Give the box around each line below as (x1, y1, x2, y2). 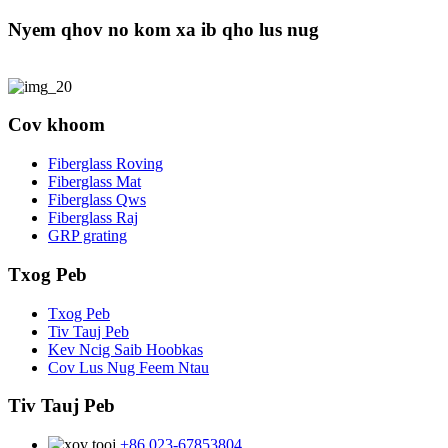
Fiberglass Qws (48, 191, 146, 209)
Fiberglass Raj (48, 209, 138, 227)
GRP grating (48, 227, 127, 245)
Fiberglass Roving (48, 155, 163, 173)
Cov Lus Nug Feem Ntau (48, 358, 209, 376)
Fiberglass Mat (48, 173, 141, 191)
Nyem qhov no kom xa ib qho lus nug (8, 18, 319, 40)
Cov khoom (8, 114, 105, 136)
